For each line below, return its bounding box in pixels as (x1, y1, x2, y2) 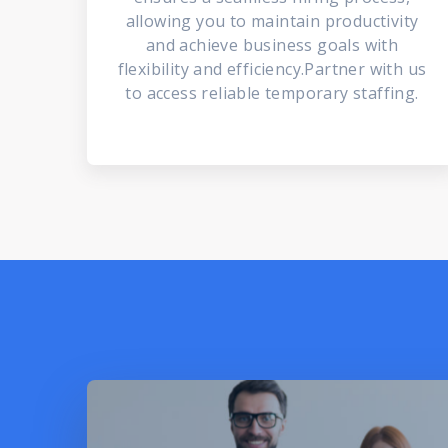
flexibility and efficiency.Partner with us (117, 58, 427, 80)
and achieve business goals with (145, 34, 399, 56)
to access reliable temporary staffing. (125, 82, 419, 104)
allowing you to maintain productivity (125, 10, 419, 32)
